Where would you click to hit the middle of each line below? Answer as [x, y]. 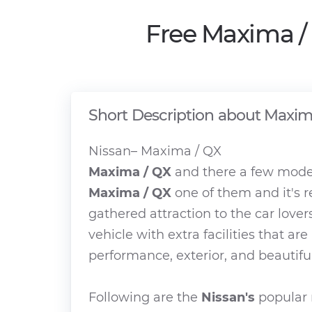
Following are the [145, 297]
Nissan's [228, 297]
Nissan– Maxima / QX [155, 151]
